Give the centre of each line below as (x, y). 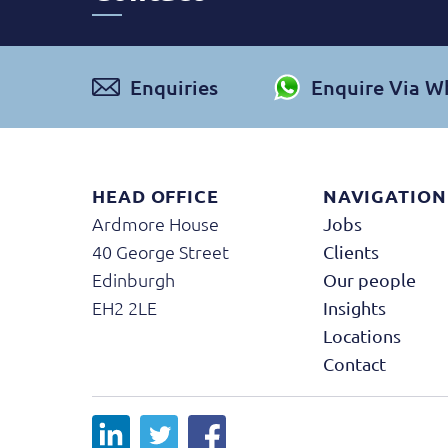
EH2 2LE (124, 307)
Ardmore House (155, 223)
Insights (354, 307)
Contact (354, 363)
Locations (361, 335)
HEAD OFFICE (155, 195)
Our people (369, 279)
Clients (350, 251)
